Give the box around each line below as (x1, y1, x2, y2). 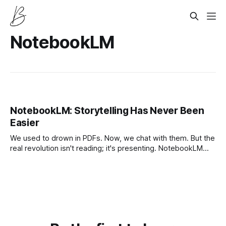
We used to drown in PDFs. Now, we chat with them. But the (10, 134, 215, 143)
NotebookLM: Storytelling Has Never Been (10, 105, 204, 117)
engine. (10, 164, 35, 174)
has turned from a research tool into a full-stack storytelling (10, 154, 212, 163)
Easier (10, 117, 39, 129)
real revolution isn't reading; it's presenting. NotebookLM (10, 144, 203, 153)
